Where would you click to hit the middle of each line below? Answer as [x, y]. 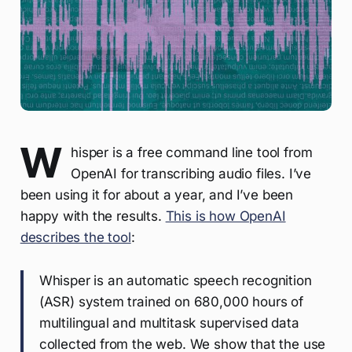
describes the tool [75, 238]
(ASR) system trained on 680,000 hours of [171, 302]
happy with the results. [93, 216]
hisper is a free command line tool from [192, 153]
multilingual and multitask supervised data [169, 323]
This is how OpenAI [225, 216]
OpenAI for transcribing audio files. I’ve [191, 174]
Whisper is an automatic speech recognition [175, 281]
